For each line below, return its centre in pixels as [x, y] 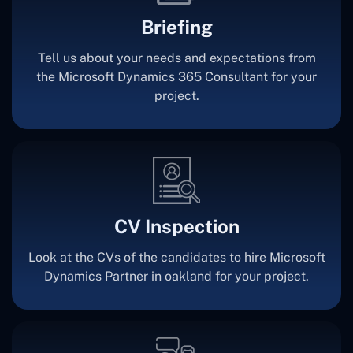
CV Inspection [176, 226]
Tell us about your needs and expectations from [176, 58]
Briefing [176, 26]
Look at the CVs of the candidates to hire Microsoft [176, 257]
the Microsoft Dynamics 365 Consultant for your [176, 76]
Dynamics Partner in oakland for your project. [176, 276]
